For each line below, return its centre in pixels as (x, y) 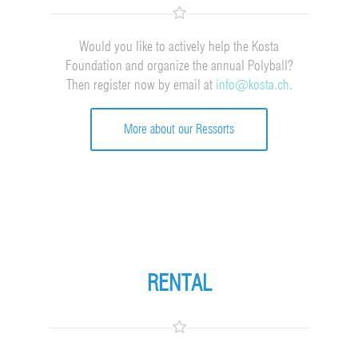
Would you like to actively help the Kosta (179, 46)
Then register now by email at (141, 84)
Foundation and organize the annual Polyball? (179, 65)
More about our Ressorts (179, 129)
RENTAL (179, 282)
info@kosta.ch (252, 84)
